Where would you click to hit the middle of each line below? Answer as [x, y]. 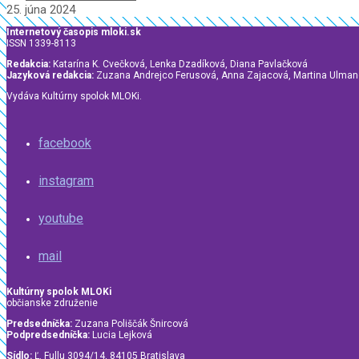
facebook [65, 143]
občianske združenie [52, 303]
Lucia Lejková [121, 335]
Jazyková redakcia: [50, 76]
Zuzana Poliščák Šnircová [130, 324]
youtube [61, 219]
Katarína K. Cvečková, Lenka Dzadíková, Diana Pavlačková [179, 65]
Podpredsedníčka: [48, 335]
